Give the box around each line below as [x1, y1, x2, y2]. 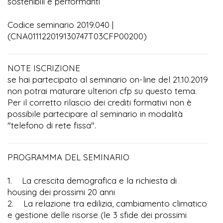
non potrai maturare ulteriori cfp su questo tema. [7, 85, 197, 96]
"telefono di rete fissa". [7, 119, 96, 130]
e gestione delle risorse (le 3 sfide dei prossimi [7, 209, 187, 220]
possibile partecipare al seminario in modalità [7, 108, 183, 119]
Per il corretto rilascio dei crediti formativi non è [7, 97, 192, 108]
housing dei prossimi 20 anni [7, 186, 115, 197]
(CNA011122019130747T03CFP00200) [7, 30, 147, 41]
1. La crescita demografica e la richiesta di [7, 175, 177, 186]
